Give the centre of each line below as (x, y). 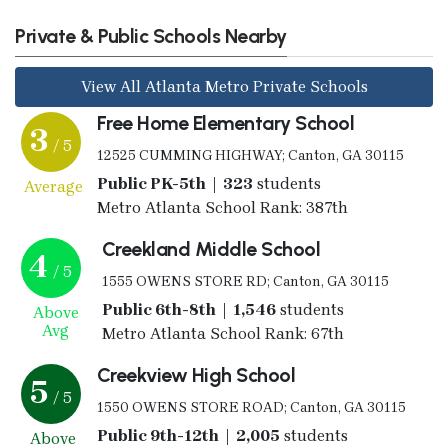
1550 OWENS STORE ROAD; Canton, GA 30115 (251, 407)
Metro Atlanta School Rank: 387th (222, 207)
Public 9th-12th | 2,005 (188, 435)
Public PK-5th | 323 (174, 183)
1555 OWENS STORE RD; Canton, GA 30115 (245, 281)
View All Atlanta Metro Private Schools (224, 86)
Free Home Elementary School (225, 122)
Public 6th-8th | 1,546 (188, 309)
